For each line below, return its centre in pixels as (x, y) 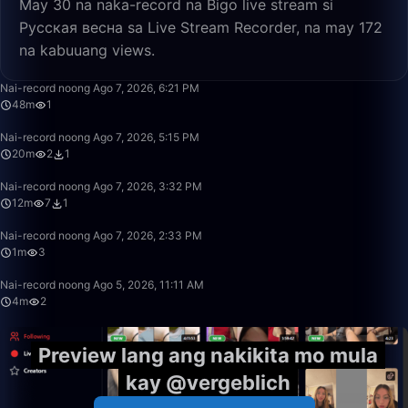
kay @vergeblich (208, 382)
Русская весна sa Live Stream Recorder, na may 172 (201, 27)
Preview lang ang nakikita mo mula (208, 355)
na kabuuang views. (87, 50)
